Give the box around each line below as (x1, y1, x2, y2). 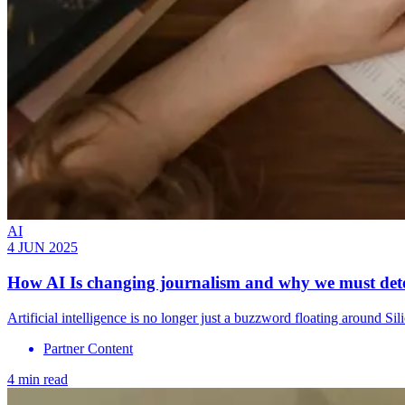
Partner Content (43, 340, 133, 356)
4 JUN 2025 (7, 240, 78, 256)
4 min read (7, 371, 68, 387)
